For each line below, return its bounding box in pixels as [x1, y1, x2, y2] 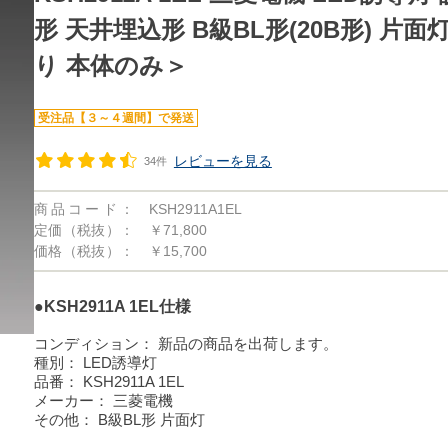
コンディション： [33, 335, 154, 352]
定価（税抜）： [33, 222, 134, 238]
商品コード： [33, 201, 134, 217]
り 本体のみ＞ [33, 52, 188, 79]
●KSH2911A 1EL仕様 [33, 298, 191, 315]
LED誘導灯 [82, 354, 157, 371]
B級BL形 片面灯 [97, 411, 205, 428]
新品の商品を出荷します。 [157, 335, 338, 352]
